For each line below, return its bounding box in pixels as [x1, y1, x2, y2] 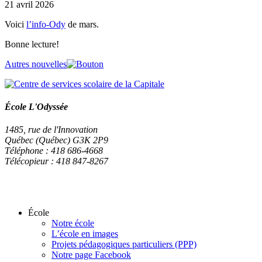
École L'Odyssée [5, 101, 68, 112]
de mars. [65, 19, 99, 29]
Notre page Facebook [51, 250, 131, 260]
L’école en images [51, 229, 118, 239]
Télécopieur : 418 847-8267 [5, 156, 108, 167]
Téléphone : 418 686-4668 [5, 146, 103, 156]
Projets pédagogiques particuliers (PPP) [51, 239, 196, 250]
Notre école [51, 218, 94, 229]
